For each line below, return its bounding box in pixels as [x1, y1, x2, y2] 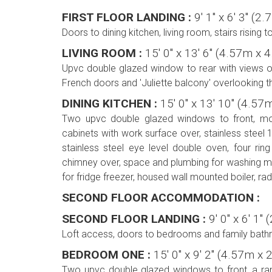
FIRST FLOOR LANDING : [62, 10, 194, 25]
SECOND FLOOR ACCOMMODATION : [62, 191, 260, 205]
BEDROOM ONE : [62, 248, 154, 262]
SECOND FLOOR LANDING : [62, 212, 209, 226]
